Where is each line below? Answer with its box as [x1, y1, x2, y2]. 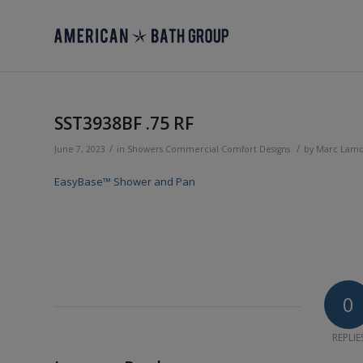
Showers [127, 143, 163, 155]
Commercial [165, 143, 219, 155]
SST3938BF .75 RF [54, 112, 194, 135]
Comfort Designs [221, 143, 290, 155]
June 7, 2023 [54, 143, 105, 155]
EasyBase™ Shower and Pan [54, 174, 195, 190]
